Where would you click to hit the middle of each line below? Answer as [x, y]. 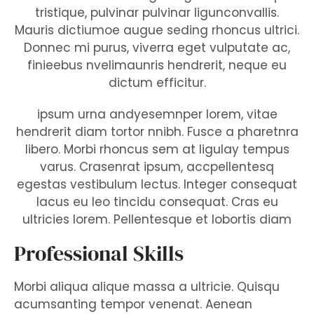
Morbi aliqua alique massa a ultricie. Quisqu [147, 287]
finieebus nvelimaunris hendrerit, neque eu [157, 65]
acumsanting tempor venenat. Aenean [133, 304]
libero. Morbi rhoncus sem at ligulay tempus [157, 149]
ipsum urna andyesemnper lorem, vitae [157, 114]
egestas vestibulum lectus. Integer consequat [157, 184]
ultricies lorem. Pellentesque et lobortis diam [157, 219]
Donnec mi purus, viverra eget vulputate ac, [157, 48]
